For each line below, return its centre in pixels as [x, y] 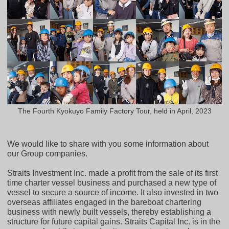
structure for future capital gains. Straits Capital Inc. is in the [114, 222]
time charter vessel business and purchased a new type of [112, 183]
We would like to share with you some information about [108, 144]
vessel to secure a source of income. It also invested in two [113, 193]
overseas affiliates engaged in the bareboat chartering [105, 202]
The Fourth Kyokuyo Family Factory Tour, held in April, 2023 [114, 111]
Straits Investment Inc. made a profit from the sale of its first [113, 173]
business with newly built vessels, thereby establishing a [109, 212]
